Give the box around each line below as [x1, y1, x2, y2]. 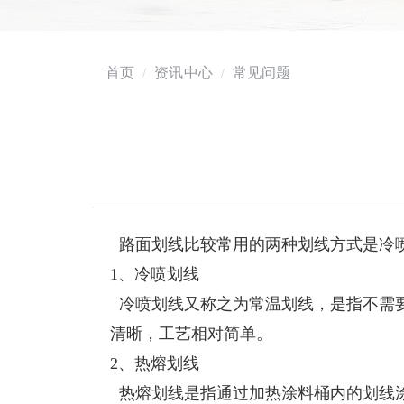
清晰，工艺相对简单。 [110, 325, 272, 343]
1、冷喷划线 [110, 265, 199, 283]
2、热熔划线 [110, 354, 199, 372]
